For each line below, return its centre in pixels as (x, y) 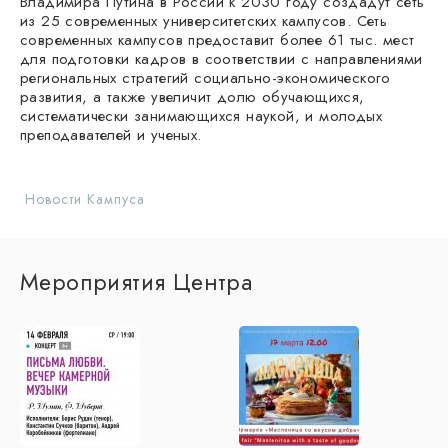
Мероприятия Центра (136, 281)
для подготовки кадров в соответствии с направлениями (221, 58)
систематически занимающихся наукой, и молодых (201, 115)
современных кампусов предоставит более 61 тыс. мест (217, 39)
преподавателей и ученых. (111, 134)
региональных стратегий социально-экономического (205, 77)
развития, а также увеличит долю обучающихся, (192, 96)
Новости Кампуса (85, 198)
